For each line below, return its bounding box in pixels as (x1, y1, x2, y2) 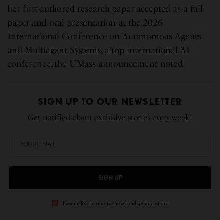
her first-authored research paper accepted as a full (7, 3, 203, 15)
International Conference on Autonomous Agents (7, 31, 202, 42)
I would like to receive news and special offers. (62, 199, 168, 207)
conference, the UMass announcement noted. (7, 58, 186, 70)
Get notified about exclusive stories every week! (28, 113, 192, 123)
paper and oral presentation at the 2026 (7, 17, 163, 28)
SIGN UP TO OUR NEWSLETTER (37, 96, 183, 107)
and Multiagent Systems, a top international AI (7, 45, 190, 56)
